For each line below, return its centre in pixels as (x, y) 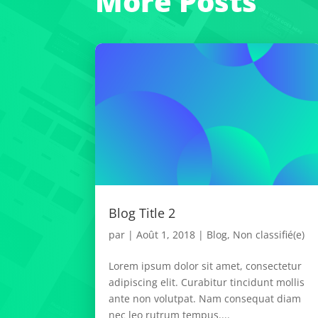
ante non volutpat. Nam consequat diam (205, 298)
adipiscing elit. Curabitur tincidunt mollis (207, 282)
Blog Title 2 (142, 213)
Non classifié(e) (269, 234)
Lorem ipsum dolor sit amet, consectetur (205, 265)
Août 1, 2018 (166, 234)
